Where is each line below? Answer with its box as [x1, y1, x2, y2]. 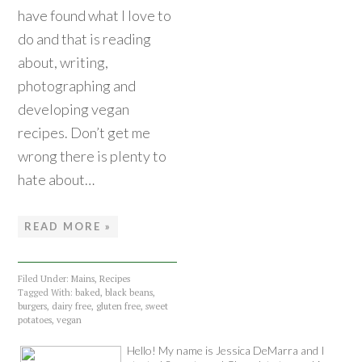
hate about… [18, 170, 95, 189]
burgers [18, 301, 48, 313]
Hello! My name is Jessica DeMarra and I [127, 343, 326, 358]
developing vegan [18, 100, 130, 119]
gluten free [96, 301, 141, 313]
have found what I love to [18, 6, 172, 25]
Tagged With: [18, 287, 76, 299]
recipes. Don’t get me [18, 124, 151, 142]
